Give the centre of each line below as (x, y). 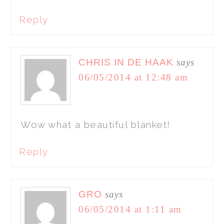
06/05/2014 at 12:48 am (133, 77)
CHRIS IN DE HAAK (126, 62)
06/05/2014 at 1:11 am (130, 209)
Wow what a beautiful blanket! (95, 124)
